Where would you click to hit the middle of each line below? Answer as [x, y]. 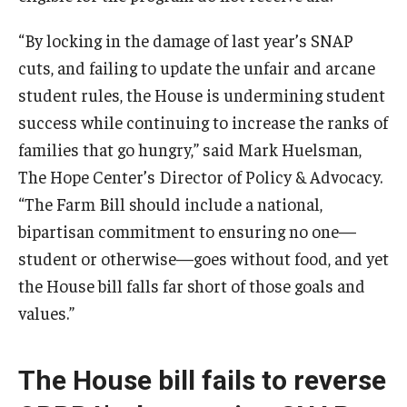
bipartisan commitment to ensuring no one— [187, 231]
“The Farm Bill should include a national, [170, 203]
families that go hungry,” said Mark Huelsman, [190, 149]
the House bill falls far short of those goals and [192, 285]
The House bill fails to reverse [202, 380]
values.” [46, 313]
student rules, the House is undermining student [202, 94]
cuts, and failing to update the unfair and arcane [197, 67]
